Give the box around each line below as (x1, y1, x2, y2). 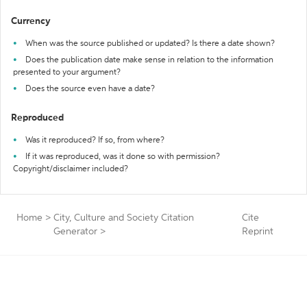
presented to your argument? (13, 69, 121, 77)
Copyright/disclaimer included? (13, 165, 128, 173)
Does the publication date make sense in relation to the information (25, 56, 273, 64)
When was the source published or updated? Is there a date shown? (25, 40, 275, 48)
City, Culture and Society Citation (53, 213, 194, 223)
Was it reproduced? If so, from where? (25, 136, 164, 145)
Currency (11, 16, 51, 26)
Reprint (241, 227, 273, 236)
